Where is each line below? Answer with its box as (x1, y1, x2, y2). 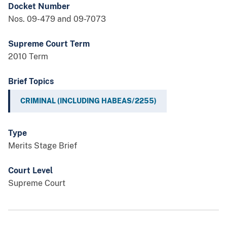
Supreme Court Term (8, 39, 90, 49)
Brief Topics (8, 77, 54, 87)
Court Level (8, 166, 53, 176)
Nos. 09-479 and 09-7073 (8, 14, 106, 24)
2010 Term (8, 52, 48, 62)
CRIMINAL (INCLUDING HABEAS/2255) (20, 97, 157, 105)
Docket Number (8, 2, 70, 12)
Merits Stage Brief (8, 141, 77, 151)
